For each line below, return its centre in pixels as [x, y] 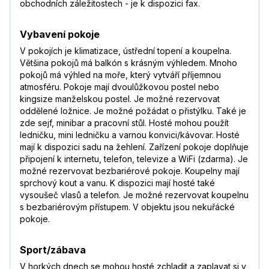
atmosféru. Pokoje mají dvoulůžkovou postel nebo [119, 87]
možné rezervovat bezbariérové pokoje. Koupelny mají [130, 171]
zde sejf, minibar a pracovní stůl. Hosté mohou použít [124, 123]
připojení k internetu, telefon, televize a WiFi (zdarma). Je [134, 159]
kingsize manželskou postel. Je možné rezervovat [120, 99]
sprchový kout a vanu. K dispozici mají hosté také [117, 183]
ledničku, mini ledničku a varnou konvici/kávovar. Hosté [130, 135]
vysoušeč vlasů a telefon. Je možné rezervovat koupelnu [134, 195]
